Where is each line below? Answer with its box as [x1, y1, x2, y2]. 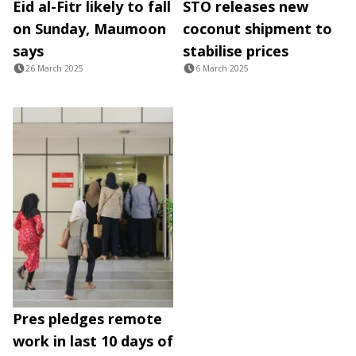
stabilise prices [183, 41, 288, 60]
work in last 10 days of [13, 331, 173, 351]
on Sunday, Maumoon [13, 18, 166, 38]
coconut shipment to [183, 18, 332, 38]
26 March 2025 [25, 62, 83, 74]
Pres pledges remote [13, 309, 162, 329]
